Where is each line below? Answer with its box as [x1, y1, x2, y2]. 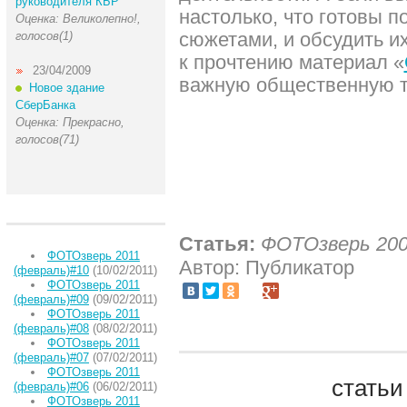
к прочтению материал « [178, 51, 404, 74]
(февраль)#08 [14, 322, 89, 335]
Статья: [178, 233, 255, 255]
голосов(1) [15, 29, 73, 43]
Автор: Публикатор [178, 256, 354, 279]
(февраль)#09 [14, 293, 89, 306]
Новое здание [28, 81, 104, 94]
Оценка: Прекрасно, [15, 115, 124, 129]
